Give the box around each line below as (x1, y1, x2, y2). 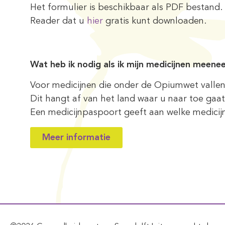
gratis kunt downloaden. (103, 16, 206, 26)
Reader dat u (30, 16, 87, 26)
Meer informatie (42, 133, 110, 142)
